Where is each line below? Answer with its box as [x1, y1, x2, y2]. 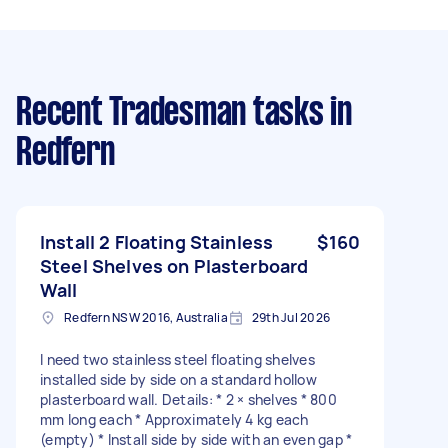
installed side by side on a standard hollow [40, 369, 317, 389]
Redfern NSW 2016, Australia [64, 308, 228, 326]
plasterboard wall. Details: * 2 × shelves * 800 [40, 389, 337, 409]
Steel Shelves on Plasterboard [40, 253, 309, 278]
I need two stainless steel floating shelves [40, 349, 315, 369]
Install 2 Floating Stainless [40, 229, 274, 254]
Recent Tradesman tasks [16, 95, 324, 132]
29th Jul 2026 [251, 308, 330, 326]
